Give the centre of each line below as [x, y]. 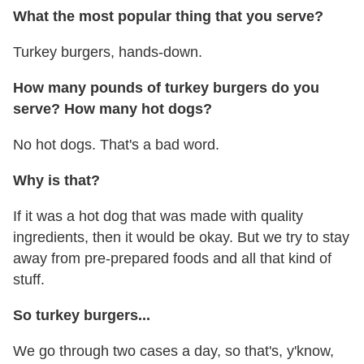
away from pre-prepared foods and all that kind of [172, 259]
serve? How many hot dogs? [113, 109]
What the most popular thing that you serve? [168, 17]
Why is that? [56, 181]
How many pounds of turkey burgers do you [166, 88]
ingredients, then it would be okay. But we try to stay [181, 238]
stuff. [29, 280]
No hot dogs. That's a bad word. [116, 145]
